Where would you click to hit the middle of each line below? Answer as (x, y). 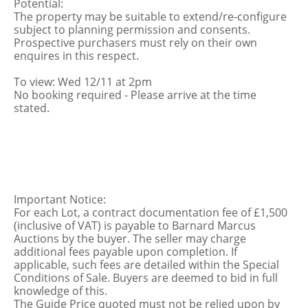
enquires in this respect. (76, 56)
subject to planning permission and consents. (132, 30)
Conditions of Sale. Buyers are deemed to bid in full (146, 278)
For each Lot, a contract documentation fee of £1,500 (151, 212)
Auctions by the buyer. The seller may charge (130, 239)
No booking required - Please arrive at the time (135, 95)
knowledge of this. (60, 291)
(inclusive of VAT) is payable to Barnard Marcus (135, 225)
